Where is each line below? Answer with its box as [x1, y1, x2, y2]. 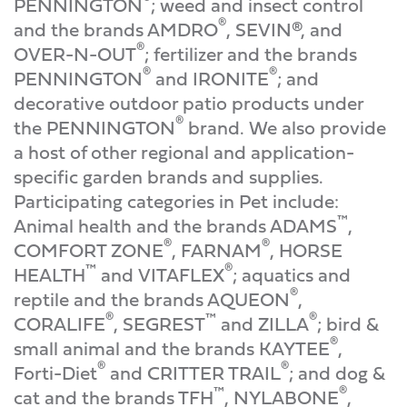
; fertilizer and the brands [144, 40, 357, 68]
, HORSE [270, 236, 342, 264]
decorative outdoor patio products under [14, 89, 363, 117]
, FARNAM [172, 236, 262, 264]
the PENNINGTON [14, 114, 175, 142]
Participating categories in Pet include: [14, 187, 339, 215]
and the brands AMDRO [14, 15, 218, 44]
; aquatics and [233, 261, 351, 289]
